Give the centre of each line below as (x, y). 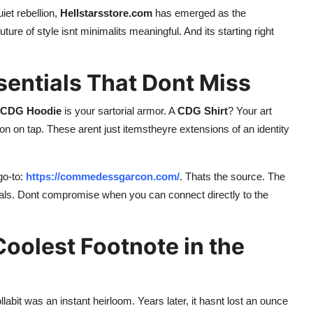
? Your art (250, 110)
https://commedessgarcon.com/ (103, 176)
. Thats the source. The (232, 176)
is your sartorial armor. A (119, 110)
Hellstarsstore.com (106, 13)
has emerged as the (199, 13)
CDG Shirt (203, 110)
